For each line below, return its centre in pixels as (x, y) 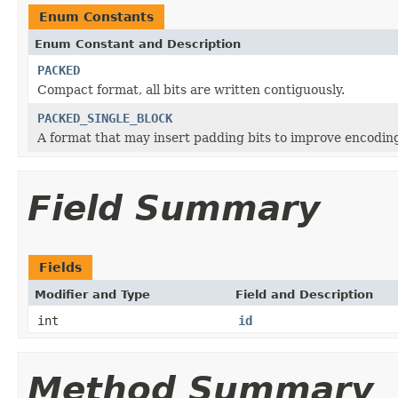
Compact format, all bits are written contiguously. (191, 89)
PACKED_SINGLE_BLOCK (105, 118)
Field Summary (174, 208)
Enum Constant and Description (138, 44)
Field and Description (304, 294)
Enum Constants (96, 16)
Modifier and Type (92, 294)
